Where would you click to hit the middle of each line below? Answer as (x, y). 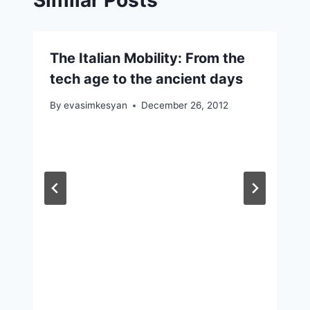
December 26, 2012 (185, 106)
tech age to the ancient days (146, 79)
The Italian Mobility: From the (147, 58)
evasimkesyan (96, 106)
